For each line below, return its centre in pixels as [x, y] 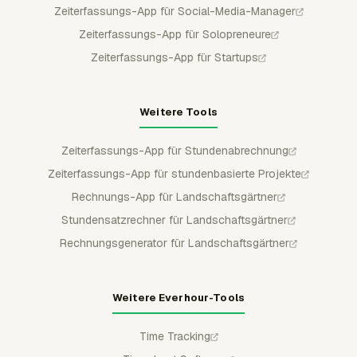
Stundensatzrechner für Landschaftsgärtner [175, 220]
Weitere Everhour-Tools [178, 297]
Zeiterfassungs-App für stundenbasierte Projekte [175, 173]
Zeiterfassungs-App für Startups [175, 57]
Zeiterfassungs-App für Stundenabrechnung [175, 150]
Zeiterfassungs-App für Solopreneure [175, 34]
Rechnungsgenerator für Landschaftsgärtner [175, 243]
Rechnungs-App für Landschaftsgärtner [175, 196]
